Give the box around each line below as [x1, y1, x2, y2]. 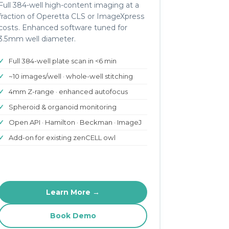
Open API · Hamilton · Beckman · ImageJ [9, 118, 142, 126]
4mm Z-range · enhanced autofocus [9, 87, 128, 96]
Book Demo [50, 212, 96, 220]
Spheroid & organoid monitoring [9, 103, 117, 111]
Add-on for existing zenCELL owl [9, 133, 116, 142]
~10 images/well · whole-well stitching [9, 72, 133, 80]
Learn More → [46, 188, 100, 196]
